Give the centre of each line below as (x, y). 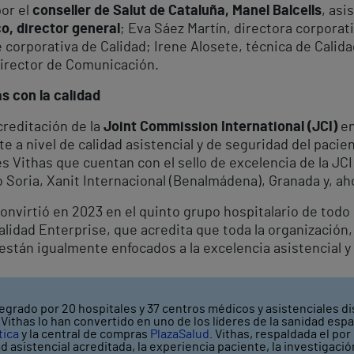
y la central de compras (85, 334)
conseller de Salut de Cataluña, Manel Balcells (177, 11)
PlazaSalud (180, 334)
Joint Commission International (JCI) (220, 127)
